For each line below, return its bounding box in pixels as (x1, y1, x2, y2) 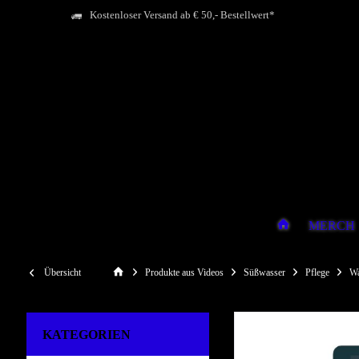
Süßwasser (244, 267, 285, 279)
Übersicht (44, 267, 81, 279)
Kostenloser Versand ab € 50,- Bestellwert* (90, 9, 275, 22)
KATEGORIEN (42, 328, 131, 342)
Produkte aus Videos (145, 267, 224, 279)
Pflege (305, 267, 329, 279)
